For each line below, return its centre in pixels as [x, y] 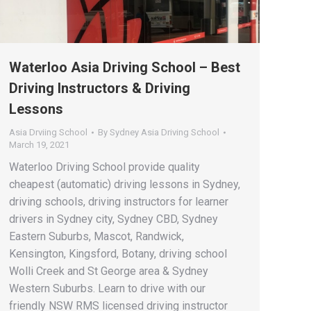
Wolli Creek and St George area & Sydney [109, 271]
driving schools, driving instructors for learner [119, 201]
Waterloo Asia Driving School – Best [125, 67]
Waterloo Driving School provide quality [104, 167]
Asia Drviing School [48, 132]
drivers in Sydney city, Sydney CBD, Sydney [114, 219]
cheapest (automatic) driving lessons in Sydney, [125, 184]
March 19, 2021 [39, 144]
